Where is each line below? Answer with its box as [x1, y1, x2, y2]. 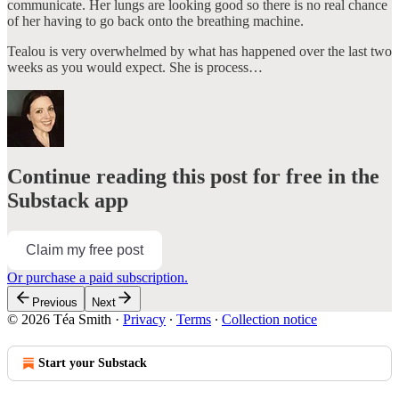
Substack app [7, 188, 128, 212]
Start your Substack [38, 355, 147, 370]
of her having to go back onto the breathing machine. [7, 12, 304, 28]
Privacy [123, 311, 166, 327]
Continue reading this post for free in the [7, 164, 379, 188]
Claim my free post [26, 241, 143, 257]
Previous [32, 295, 77, 309]
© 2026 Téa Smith [7, 311, 111, 327]
